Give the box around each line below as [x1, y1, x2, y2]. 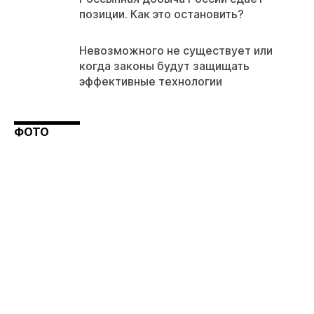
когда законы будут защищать [79, 58, 250, 73]
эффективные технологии [79, 74, 222, 88]
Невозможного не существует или [79, 43, 273, 57]
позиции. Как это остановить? [79, 6, 244, 21]
